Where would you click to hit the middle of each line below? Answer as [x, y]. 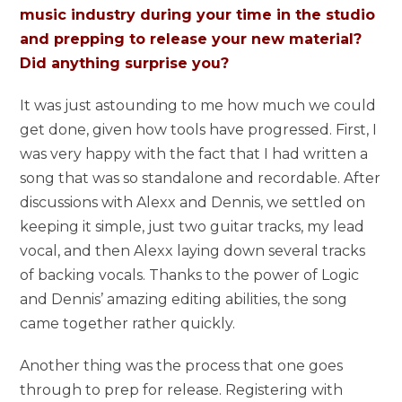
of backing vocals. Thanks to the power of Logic [190, 275]
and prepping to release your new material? [191, 39]
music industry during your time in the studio [198, 14]
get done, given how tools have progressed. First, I [199, 129]
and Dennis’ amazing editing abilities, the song [184, 299]
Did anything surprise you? [125, 63]
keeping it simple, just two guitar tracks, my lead [192, 226]
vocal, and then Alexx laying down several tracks [193, 250]
